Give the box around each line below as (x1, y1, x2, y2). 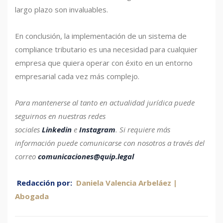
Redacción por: (17, 178, 74, 188)
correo (15, 151, 38, 162)
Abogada (15, 191, 49, 202)
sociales (15, 124, 42, 135)
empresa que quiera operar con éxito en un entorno (15, 58, 193, 68)
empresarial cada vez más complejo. (15, 71, 139, 82)
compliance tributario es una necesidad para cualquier (15, 44, 198, 55)
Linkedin (42, 124, 72, 135)
